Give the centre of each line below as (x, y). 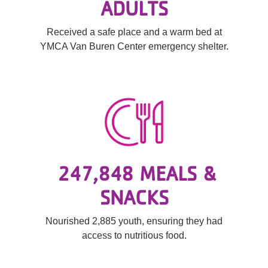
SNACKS (134, 197)
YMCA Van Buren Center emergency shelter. (134, 46)
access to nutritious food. (134, 235)
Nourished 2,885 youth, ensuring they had (134, 221)
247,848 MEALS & (137, 173)
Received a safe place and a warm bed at (134, 32)
